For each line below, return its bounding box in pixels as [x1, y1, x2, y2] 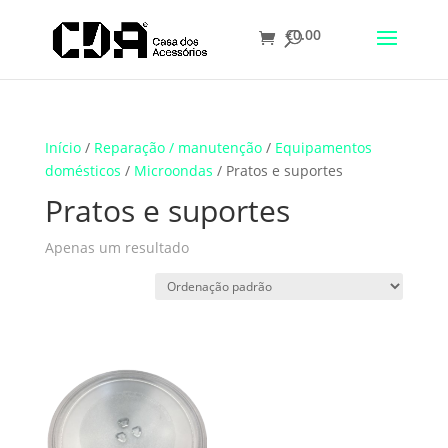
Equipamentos [274, 138, 372, 157]
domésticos [44, 161, 121, 180]
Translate [3, 73, 66, 92]
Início [44, 138, 81, 157]
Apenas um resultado [44, 238, 189, 257]
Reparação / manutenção [93, 138, 262, 157]
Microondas [133, 161, 213, 180]
